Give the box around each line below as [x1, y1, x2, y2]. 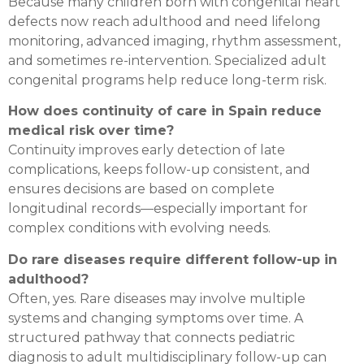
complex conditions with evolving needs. [8, 220, 271, 236]
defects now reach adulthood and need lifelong [8, 13, 321, 29]
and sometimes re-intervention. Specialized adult [8, 52, 327, 68]
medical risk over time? [8, 123, 174, 139]
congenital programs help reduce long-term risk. [8, 71, 327, 88]
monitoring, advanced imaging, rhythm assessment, [8, 32, 340, 49]
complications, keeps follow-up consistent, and [8, 162, 310, 178]
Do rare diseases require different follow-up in [8, 251, 337, 267]
